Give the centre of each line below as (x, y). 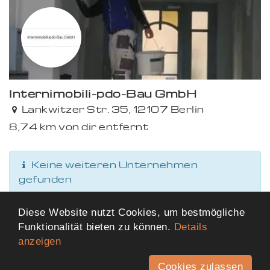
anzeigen (39, 241)
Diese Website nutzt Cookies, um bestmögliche (131, 212)
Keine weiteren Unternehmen (114, 165)
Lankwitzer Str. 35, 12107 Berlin (113, 109)
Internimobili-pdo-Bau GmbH (103, 93)
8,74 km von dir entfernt (79, 127)
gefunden (45, 179)
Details (190, 227)
